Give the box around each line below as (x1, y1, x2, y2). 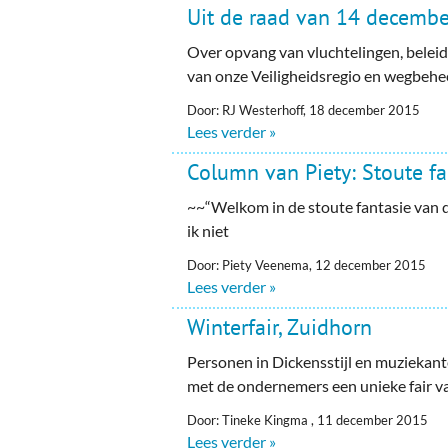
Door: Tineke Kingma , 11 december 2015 (187, 411, 429, 428)
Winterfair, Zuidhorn (187, 312, 373, 341)
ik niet (187, 220, 230, 240)
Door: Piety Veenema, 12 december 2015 (187, 256, 427, 273)
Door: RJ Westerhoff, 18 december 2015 (187, 101, 421, 118)
